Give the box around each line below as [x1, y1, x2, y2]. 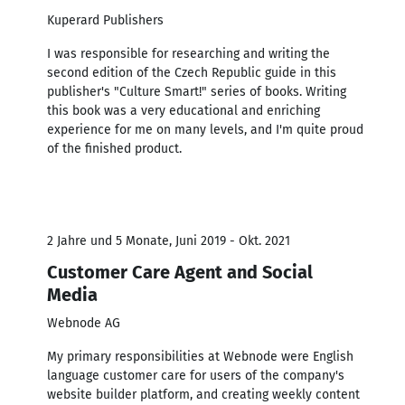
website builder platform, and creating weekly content [47, 386, 360, 402]
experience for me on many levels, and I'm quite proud [47, 121, 363, 137]
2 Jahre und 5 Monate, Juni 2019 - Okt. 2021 [47, 232, 290, 249]
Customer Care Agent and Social [47, 260, 313, 283]
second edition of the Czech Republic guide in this [47, 64, 336, 80]
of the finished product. [47, 140, 182, 156]
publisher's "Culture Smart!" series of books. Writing [47, 83, 346, 99]
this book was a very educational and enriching [47, 102, 320, 118]
